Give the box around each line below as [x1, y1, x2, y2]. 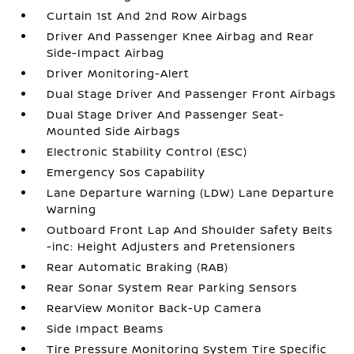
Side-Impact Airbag [47, 45, 165, 60]
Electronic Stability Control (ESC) [47, 144, 248, 159]
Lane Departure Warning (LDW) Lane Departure [47, 185, 335, 200]
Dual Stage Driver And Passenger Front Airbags [47, 86, 337, 101]
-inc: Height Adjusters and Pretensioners [47, 239, 296, 254]
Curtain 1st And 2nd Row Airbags [47, 8, 248, 23]
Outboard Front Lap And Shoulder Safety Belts [47, 222, 333, 237]
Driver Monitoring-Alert [47, 66, 190, 81]
